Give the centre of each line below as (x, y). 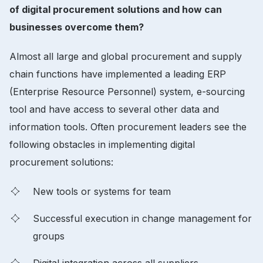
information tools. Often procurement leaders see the (128, 127)
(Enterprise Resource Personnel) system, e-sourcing (127, 91)
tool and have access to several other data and (114, 109)
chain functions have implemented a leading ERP (118, 74)
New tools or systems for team (102, 191)
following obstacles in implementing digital (102, 144)
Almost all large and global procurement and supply (126, 56)
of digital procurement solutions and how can (116, 9)
